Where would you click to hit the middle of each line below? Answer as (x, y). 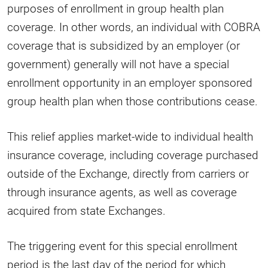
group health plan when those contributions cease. (133, 101)
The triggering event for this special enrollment (122, 246)
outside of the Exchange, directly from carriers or (128, 173)
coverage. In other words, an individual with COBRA (134, 27)
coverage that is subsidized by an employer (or (124, 45)
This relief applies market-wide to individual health (130, 136)
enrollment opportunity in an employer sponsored (130, 83)
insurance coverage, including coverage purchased (133, 155)
